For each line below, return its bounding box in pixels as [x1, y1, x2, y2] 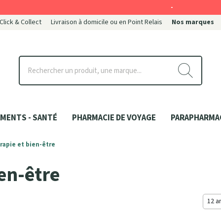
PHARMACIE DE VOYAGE [72, 112, 156, 124]
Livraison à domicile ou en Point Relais [51, 17, 162, 27]
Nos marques [172, 17, 214, 27]
